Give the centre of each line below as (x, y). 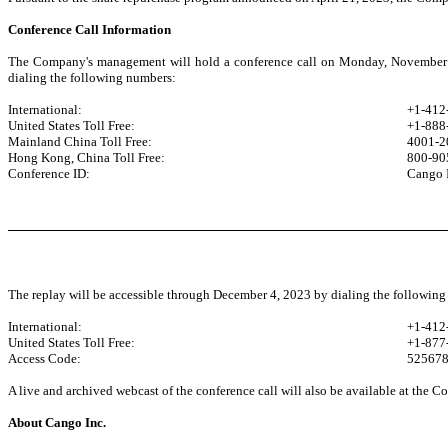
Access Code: (44, 359)
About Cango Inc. (57, 423)
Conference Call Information (89, 29)
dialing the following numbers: (92, 77)
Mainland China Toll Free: (80, 141)
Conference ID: (49, 173)
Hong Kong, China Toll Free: (86, 157)
